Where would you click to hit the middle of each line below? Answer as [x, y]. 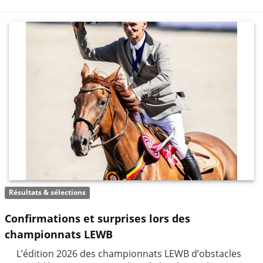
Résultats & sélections [48, 193]
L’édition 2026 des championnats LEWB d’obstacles [123, 253]
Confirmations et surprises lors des [97, 218]
